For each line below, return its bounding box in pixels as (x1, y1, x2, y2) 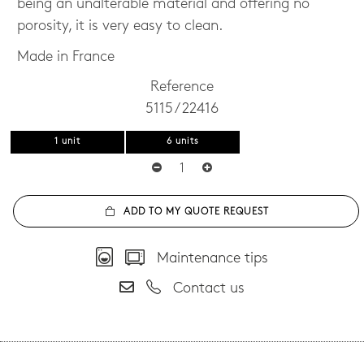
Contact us (161, 281, 245, 297)
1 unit (54, 137, 81, 147)
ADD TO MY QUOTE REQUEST (123, 206, 269, 217)
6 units (166, 137, 199, 147)
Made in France (17, 49, 115, 65)
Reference (150, 80, 214, 96)
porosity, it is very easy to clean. (17, 19, 223, 35)
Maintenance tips (145, 250, 268, 266)
